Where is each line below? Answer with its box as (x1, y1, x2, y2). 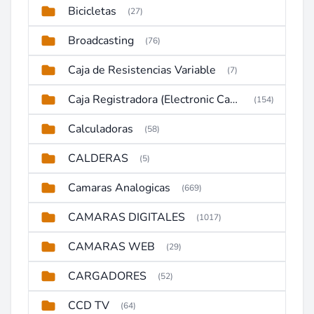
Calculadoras (68, 121, 133, 137)
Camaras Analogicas (68, 180, 170, 196)
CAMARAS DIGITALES (68, 210, 185, 225)
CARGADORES (68, 268, 146, 284)
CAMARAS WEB (68, 239, 155, 254)
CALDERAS (68, 151, 128, 166)
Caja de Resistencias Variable (68, 62, 216, 78)
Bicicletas (68, 4, 116, 19)
